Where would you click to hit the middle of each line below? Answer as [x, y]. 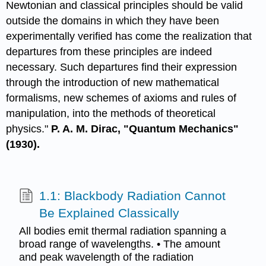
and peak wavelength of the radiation [106, 257]
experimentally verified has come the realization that [129, 36]
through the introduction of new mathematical [113, 82]
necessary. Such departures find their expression [122, 67]
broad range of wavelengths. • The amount [119, 244]
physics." [29, 129]
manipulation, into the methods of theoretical [111, 113]
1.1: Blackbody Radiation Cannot [132, 196]
